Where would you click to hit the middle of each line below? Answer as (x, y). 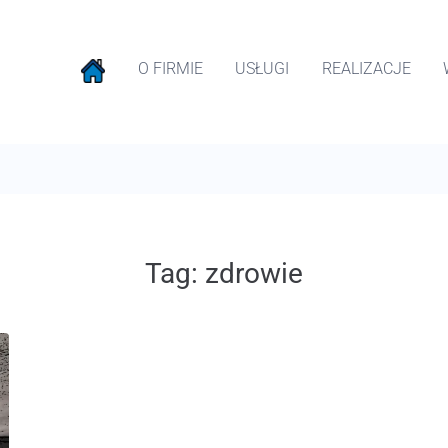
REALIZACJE (366, 68)
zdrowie (254, 273)
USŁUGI (262, 68)
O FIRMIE (170, 68)
